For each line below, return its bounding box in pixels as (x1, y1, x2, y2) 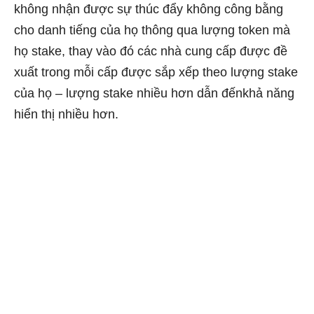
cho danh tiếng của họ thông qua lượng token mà (14, 22, 290, 37)
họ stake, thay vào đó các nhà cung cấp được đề (14, 43, 287, 58)
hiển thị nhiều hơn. (14, 107, 118, 121)
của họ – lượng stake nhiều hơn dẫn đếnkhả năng (14, 86, 294, 100)
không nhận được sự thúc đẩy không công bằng (14, 1, 283, 16)
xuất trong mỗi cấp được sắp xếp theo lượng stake (14, 64, 298, 79)
